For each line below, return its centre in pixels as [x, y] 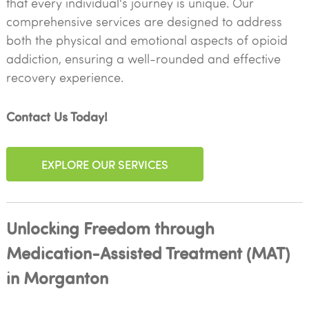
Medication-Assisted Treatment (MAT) [148, 252]
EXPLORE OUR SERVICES [104, 164]
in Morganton [57, 277]
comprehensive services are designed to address [144, 21]
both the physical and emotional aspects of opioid [147, 40]
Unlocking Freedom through [110, 227]
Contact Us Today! [57, 116]
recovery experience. [64, 77]
